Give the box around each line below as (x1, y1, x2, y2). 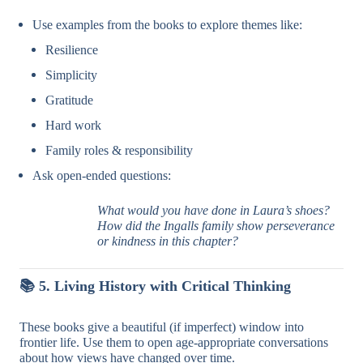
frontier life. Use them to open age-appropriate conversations (19, 335, 328, 350)
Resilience (45, 43, 98, 58)
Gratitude (45, 93, 93, 108)
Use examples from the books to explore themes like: (32, 18, 302, 32)
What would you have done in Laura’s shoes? (97, 203, 330, 218)
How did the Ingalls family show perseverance (97, 219, 335, 233)
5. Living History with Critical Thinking (35, 278, 291, 295)
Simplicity (45, 68, 97, 83)
